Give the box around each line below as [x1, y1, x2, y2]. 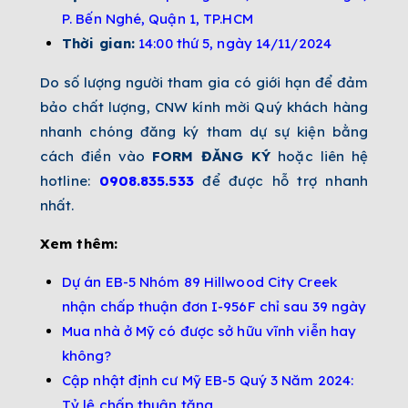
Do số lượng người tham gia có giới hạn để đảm [40, 74, 368, 92]
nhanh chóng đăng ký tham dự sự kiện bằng [40, 123, 368, 141]
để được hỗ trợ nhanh [193, 172, 368, 190]
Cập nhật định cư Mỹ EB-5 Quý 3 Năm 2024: [62, 372, 353, 390]
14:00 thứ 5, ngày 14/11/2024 [138, 35, 331, 53]
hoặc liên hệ [270, 148, 369, 166]
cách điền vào [40, 148, 152, 166]
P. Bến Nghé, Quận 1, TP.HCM [62, 10, 253, 28]
